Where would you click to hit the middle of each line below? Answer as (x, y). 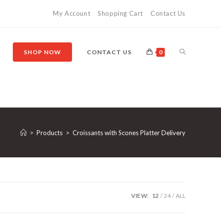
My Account (72, 13)
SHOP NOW (42, 52)
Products (50, 132)
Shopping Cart (120, 13)
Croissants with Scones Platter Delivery (129, 132)
